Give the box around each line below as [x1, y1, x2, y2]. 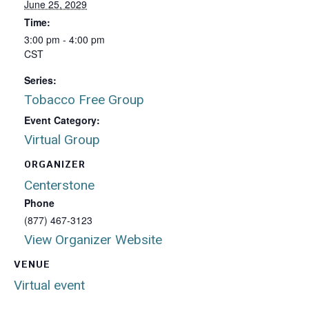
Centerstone [24, 177, 94, 193]
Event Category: [24, 113, 100, 127]
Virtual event [14, 277, 85, 293]
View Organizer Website [24, 232, 162, 248]
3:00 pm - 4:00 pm [24, 32, 105, 46]
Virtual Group [24, 132, 100, 148]
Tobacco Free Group [24, 92, 144, 108]
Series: [24, 73, 57, 87]
